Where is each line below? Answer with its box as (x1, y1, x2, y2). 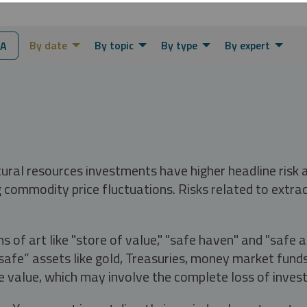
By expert (225, 36, 270, 53)
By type (161, 36, 197, 53)
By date (29, 36, 67, 53)
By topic (95, 36, 134, 53)
